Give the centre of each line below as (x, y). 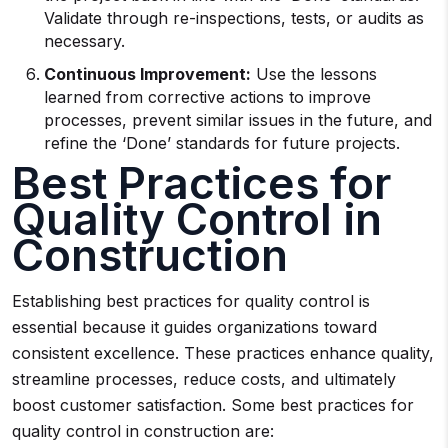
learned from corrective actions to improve (207, 97)
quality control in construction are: (143, 431)
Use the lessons (314, 74)
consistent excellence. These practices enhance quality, (223, 353)
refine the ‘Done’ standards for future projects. (222, 143)
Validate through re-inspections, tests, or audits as (234, 18)
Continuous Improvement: (147, 74)
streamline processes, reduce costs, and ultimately (204, 379)
